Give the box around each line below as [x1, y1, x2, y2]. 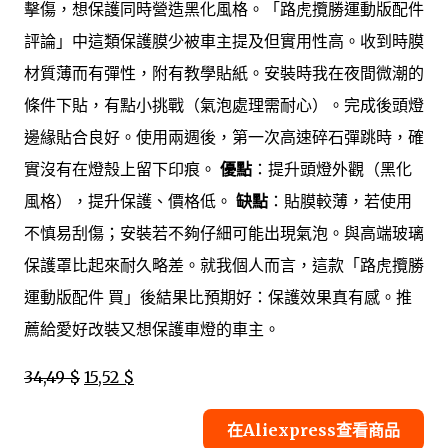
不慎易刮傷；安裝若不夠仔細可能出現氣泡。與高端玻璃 [24, 223, 424, 244]
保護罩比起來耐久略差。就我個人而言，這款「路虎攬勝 [24, 255, 424, 276]
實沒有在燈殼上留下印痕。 [24, 159, 220, 180]
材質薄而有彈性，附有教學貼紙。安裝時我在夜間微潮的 [24, 63, 424, 84]
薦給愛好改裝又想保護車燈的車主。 [24, 319, 280, 340]
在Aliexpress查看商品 [227, 420, 400, 441]
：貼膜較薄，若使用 [268, 191, 412, 212]
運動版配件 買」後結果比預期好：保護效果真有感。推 [24, 287, 412, 308]
